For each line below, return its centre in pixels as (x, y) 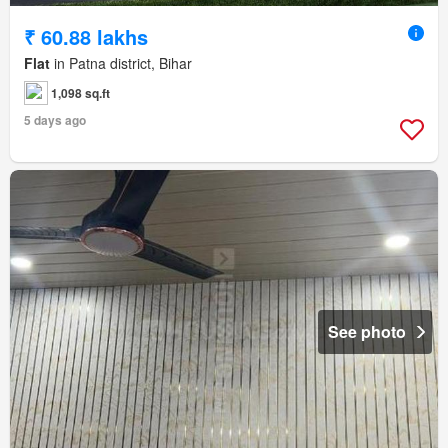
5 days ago (55, 119)
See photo (367, 332)
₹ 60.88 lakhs (86, 36)
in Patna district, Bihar (121, 62)
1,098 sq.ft (80, 92)
